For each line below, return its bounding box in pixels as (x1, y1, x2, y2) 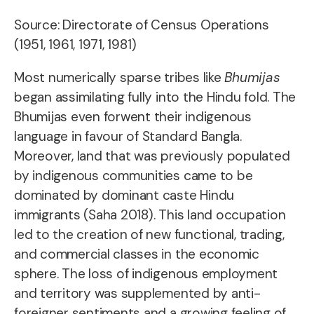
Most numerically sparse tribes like (14, 69, 225, 86)
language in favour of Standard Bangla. (14, 128, 242, 145)
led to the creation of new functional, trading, (14, 226, 285, 243)
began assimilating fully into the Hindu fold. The (14, 88, 296, 106)
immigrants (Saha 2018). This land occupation (14, 206, 286, 224)
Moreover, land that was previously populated (14, 147, 290, 165)
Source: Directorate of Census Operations (14, 16, 269, 34)
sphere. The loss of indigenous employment (14, 265, 278, 282)
